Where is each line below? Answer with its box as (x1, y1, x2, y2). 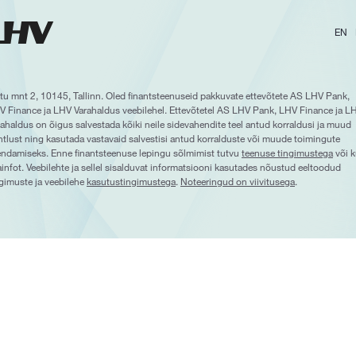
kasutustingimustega (87, 174, 176, 188)
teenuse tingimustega (242, 145, 333, 159)
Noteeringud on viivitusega (180, 174, 295, 188)
